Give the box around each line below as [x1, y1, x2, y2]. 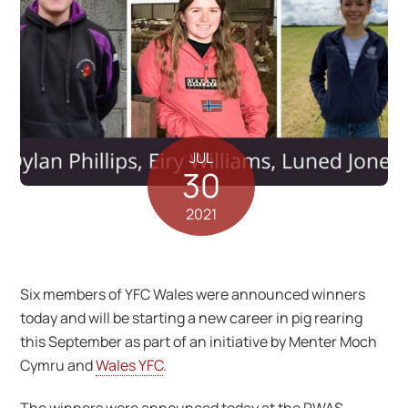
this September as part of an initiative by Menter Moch [20, 331, 378, 352]
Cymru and [20, 355, 97, 376]
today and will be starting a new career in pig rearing [20, 308, 363, 329]
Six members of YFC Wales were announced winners [20, 284, 366, 305]
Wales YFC [96, 355, 164, 376]
